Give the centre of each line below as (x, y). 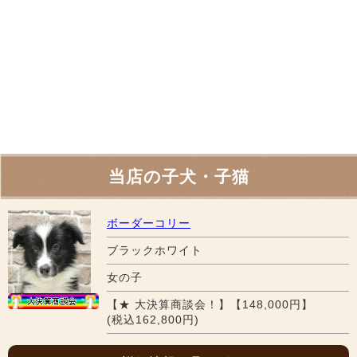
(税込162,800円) (153, 319)
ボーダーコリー (149, 223)
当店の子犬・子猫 (178, 176)
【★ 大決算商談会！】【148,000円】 (210, 304)
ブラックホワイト (155, 250)
